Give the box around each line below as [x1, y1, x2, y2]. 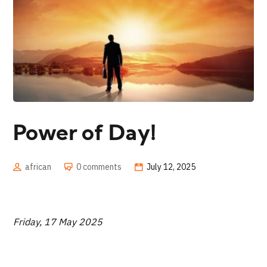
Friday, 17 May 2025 [13, 215, 103, 228]
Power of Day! [13, 123, 157, 145]
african [25, 161, 52, 172]
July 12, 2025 [147, 161, 196, 172]
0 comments [76, 161, 122, 172]
